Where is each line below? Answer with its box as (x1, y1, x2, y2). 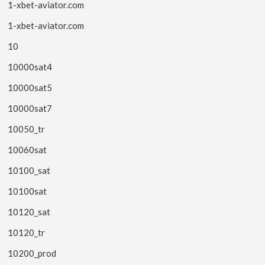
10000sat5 (8, 82, 53, 93)
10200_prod (8, 247, 57, 258)
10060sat (8, 144, 47, 155)
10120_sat (8, 206, 51, 217)
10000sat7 (8, 102, 53, 114)
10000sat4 (8, 61, 53, 72)
